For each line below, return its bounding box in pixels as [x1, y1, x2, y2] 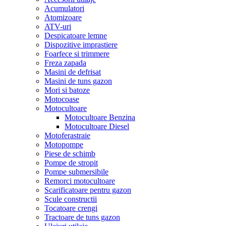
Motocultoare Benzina [65, 113, 135, 122]
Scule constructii [44, 195, 97, 203]
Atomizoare [44, 13, 82, 22]
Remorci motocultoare [44, 177, 115, 185]
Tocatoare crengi [44, 204, 97, 212]
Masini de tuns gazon [44, 77, 112, 85]
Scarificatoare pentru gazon [44, 186, 131, 194]
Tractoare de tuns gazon [44, 213, 120, 221]
